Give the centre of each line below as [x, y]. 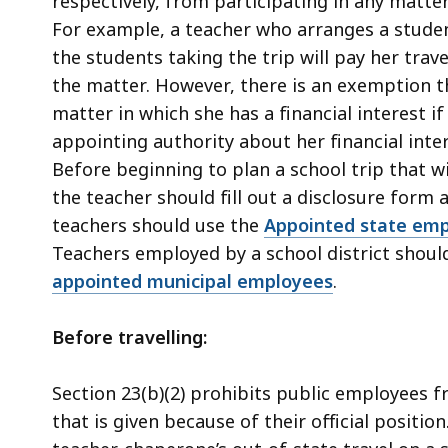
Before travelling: [129, 336]
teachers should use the [158, 224]
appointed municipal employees [192, 280]
